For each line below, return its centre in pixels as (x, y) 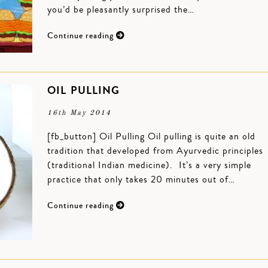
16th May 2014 (79, 113)
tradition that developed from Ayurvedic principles (155, 151)
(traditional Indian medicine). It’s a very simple (149, 165)
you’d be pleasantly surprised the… (121, 10)
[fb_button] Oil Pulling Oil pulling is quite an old (151, 136)
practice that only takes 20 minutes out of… (141, 179)
